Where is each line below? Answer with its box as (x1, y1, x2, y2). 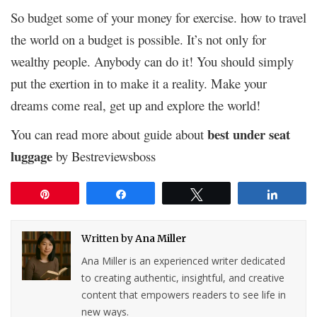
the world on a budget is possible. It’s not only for (11, 30, 266, 48)
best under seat (207, 124, 290, 144)
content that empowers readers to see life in (81, 287, 287, 301)
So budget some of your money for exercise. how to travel (11, 8, 306, 26)
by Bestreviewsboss (52, 146, 156, 165)
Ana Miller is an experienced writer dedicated (81, 253, 286, 267)
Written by (81, 231, 136, 245)
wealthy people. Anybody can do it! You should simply (11, 52, 294, 70)
